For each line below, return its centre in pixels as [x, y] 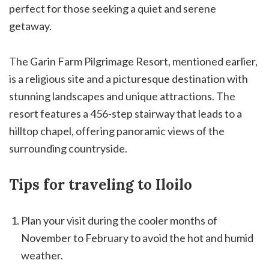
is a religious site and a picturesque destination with [128, 78]
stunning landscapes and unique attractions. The [122, 96]
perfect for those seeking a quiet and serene [113, 8]
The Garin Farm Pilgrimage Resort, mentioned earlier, [133, 61]
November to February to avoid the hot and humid [137, 237]
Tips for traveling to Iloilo [101, 184]
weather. [42, 255]
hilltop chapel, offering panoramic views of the [117, 131]
